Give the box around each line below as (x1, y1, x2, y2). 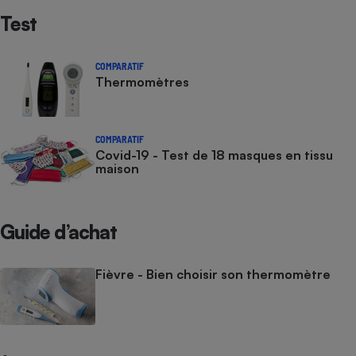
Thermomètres (95, 73, 189, 90)
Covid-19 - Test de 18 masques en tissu (95, 146, 333, 163)
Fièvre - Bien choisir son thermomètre (95, 265, 331, 282)
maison (95, 160, 139, 176)
